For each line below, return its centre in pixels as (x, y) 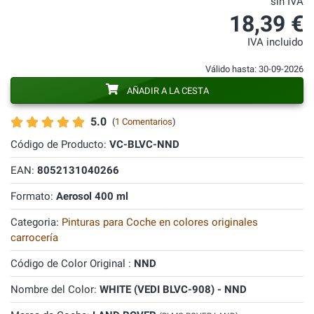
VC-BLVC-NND (144, 144)
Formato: (33, 196)
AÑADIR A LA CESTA (168, 91)
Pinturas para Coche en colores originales (160, 222)
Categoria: (36, 222)
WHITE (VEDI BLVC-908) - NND (173, 289)
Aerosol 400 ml (92, 196)
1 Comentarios (144, 122)
